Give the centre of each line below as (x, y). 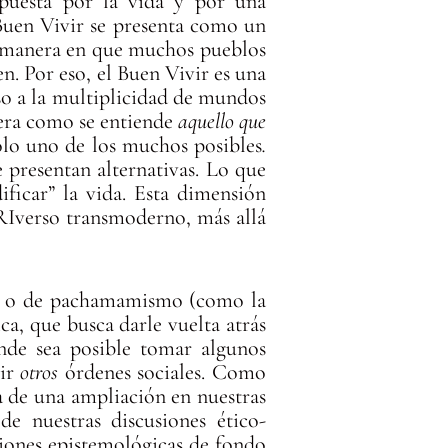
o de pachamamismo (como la (135, 300)
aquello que (221, 121)
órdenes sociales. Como (162, 372)
